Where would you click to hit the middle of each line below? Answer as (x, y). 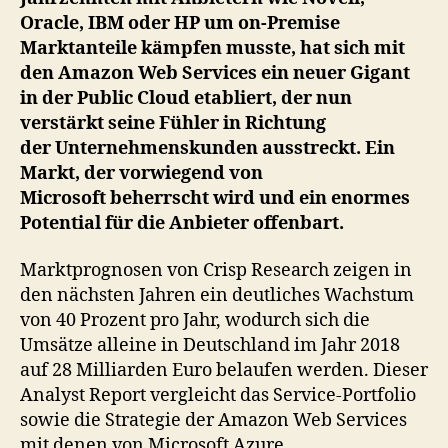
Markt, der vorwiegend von (141, 173)
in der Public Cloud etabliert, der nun (186, 98)
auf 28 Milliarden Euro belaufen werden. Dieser (224, 370)
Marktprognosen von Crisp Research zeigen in (216, 270)
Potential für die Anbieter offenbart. (182, 223)
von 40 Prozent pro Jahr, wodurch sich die (195, 320)
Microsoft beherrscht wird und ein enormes (215, 198)
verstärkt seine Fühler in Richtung (173, 123)
